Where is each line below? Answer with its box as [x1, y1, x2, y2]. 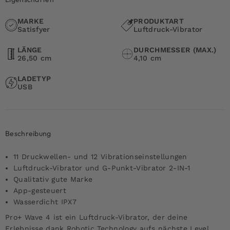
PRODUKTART [133, 16, 184, 25]
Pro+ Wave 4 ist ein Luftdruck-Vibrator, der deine [5, 213, 188, 221]
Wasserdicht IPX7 [13, 197, 76, 206]
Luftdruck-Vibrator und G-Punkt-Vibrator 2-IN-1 [13, 163, 190, 172]
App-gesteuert [13, 186, 66, 195]
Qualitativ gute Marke [13, 175, 93, 183]
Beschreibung [5, 128, 51, 138]
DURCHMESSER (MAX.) [133, 45, 217, 54]
